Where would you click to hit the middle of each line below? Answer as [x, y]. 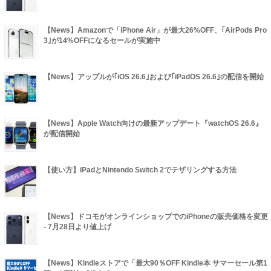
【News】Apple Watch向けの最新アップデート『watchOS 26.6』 [153, 124]
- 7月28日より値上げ [77, 227]
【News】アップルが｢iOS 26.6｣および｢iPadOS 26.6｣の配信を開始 [154, 77]
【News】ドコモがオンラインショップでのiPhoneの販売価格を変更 [156, 217]
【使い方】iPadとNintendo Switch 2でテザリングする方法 [140, 170]
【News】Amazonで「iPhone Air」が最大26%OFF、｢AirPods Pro [155, 31]
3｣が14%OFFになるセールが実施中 [102, 41]
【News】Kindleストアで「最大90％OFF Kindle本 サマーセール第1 [155, 263]
